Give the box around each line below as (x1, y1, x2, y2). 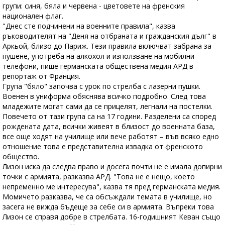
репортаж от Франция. (3, 71, 80, 81)
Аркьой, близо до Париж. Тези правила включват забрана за (3, 41, 211, 51)
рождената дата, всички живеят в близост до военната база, (3, 122, 215, 132)
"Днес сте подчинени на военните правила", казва (3, 21, 175, 31)
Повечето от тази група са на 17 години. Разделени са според (3, 111, 216, 122)
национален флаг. (3, 11, 63, 21)
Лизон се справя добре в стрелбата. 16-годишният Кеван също (3, 212, 220, 222)
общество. (3, 152, 41, 162)
